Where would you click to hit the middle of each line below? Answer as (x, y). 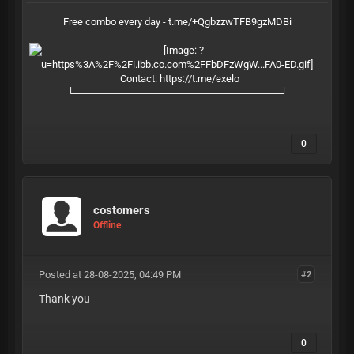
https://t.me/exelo (199, 79)
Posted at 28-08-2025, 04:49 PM (109, 275)
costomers (122, 210)
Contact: (130, 79)
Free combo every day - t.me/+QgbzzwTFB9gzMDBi (177, 22)
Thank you (64, 299)
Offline (107, 225)
